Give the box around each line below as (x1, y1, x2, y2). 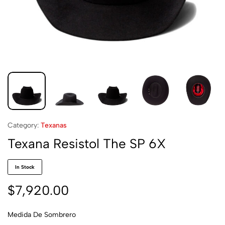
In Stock (15, 164, 35, 170)
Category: (8, 121, 39, 130)
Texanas (41, 121, 67, 130)
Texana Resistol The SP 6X (8, 136, 166, 152)
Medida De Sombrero (8, 210, 76, 219)
